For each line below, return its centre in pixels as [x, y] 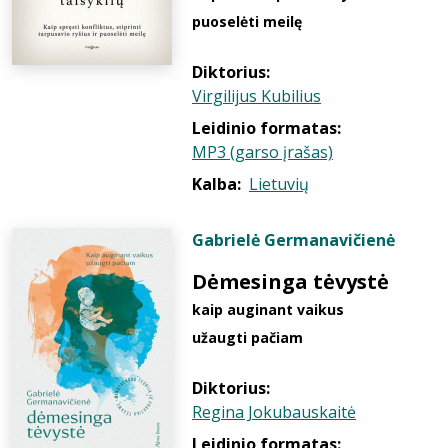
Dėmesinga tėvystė [290, 281]
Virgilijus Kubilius [256, 96]
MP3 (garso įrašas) [262, 152]
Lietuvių [279, 184]
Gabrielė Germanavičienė [293, 240]
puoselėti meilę [247, 21]
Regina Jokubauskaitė [274, 412]
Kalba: [216, 184]
